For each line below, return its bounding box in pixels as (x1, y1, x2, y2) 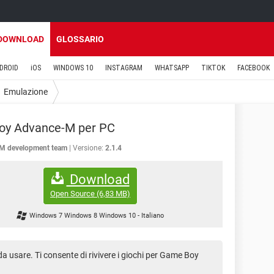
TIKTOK (201, 64, 225, 72)
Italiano (141, 212, 164, 220)
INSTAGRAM (105, 64, 143, 72)
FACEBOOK (237, 64, 270, 72)
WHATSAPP (155, 64, 189, 72)
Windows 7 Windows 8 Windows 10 (29, 212, 138, 220)
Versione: (73, 144, 103, 152)
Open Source (50, 188, 95, 198)
